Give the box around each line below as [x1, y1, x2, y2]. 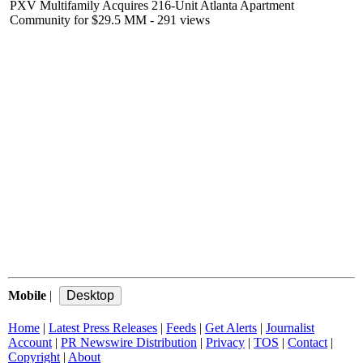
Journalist [266, 321, 314, 335]
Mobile [8, 288, 46, 302]
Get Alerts [205, 321, 257, 335]
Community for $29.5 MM [10, 13, 147, 27]
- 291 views [147, 13, 210, 27]
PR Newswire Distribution [61, 335, 197, 349]
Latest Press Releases [49, 321, 157, 335]
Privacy [206, 335, 245, 349]
